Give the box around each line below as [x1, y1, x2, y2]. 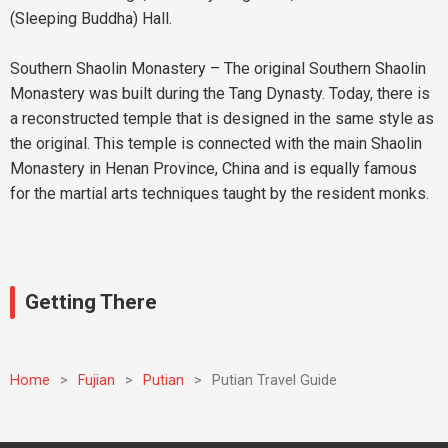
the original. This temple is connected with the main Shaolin [10, 134, 422, 153]
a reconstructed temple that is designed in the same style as [10, 109, 434, 128]
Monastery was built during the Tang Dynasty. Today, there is [10, 84, 430, 103]
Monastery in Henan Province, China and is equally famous [10, 159, 417, 178]
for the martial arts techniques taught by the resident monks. [10, 184, 429, 203]
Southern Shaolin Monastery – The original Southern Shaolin [10, 59, 426, 78]
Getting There [25, 290, 157, 314]
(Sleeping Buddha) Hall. [10, 9, 172, 28]
